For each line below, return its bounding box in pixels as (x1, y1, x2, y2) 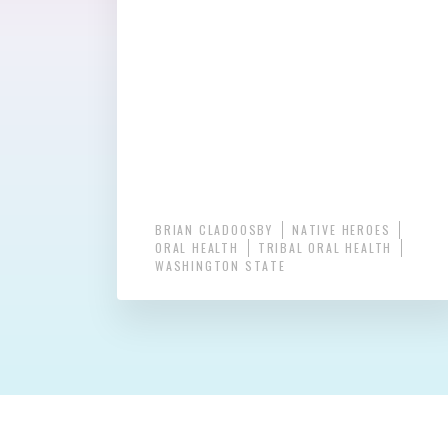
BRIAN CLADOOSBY (155, 221, 273, 239)
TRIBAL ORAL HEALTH (257, 239, 393, 257)
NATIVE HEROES (292, 221, 391, 239)
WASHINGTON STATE (155, 257, 286, 275)
